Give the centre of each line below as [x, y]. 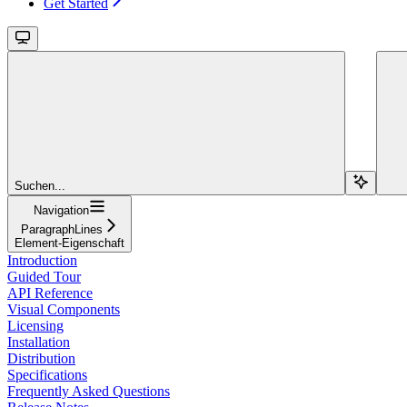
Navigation [61, 210]
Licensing [35, 325]
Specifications [47, 374]
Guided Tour [44, 276]
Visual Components [64, 309]
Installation [39, 342]
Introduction [42, 260]
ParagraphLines [61, 229]
